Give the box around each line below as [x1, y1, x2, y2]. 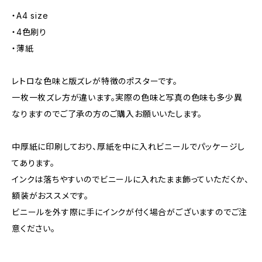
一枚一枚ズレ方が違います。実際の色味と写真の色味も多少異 [12, 92, 243, 102]
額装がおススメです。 [12, 191, 89, 201]
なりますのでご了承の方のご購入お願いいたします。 [12, 109, 203, 119]
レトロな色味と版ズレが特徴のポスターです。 [12, 76, 178, 86]
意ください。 [12, 223, 56, 233]
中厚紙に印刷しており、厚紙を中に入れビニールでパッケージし [12, 142, 246, 151]
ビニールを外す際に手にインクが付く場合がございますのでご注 [12, 207, 248, 217]
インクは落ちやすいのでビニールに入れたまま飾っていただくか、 [12, 174, 249, 184]
